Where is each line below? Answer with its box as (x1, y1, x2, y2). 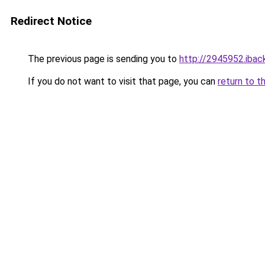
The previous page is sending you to (25, 53, 179, 64)
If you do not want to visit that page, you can (25, 76, 218, 87)
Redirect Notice (11, 14, 92, 28)
